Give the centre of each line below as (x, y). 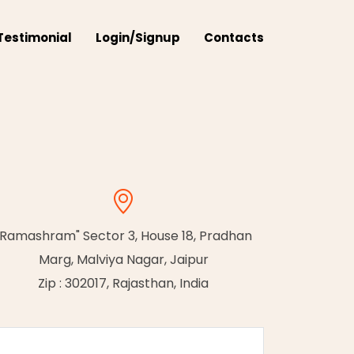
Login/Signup (138, 38)
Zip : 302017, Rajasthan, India (123, 283)
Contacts (234, 38)
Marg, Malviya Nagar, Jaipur (123, 260)
